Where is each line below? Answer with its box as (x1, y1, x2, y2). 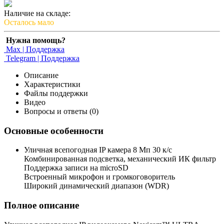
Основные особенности (4, 125, 103, 136)
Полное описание (4, 200, 79, 211)
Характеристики (24, 79, 80, 88)
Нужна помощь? (6, 35, 65, 44)
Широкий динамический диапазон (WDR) (24, 181, 169, 190)
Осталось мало (4, 17, 54, 26)
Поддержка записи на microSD (24, 163, 128, 172)
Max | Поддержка (4, 44, 64, 53)
